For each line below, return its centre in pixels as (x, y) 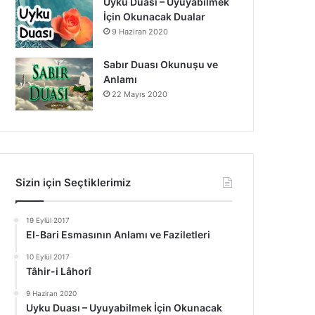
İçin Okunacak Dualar (155, 17)
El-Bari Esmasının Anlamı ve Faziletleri (118, 234)
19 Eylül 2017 (48, 220)
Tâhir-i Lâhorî (59, 271)
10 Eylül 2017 (48, 257)
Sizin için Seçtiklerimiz (73, 182)
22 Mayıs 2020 (140, 94)
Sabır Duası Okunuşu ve (161, 64)
